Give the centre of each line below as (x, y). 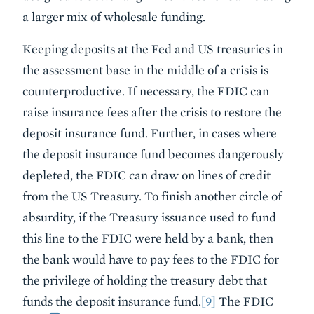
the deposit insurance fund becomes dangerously (153, 154)
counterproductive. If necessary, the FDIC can (146, 91)
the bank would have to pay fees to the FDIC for (151, 259)
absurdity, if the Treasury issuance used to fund (149, 217)
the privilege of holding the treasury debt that (145, 280)
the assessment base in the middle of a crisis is (145, 70)
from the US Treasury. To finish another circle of (152, 196)
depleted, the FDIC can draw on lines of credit (146, 175)
